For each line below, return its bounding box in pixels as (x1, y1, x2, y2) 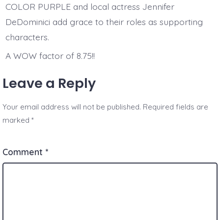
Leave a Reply (2, 74, 96, 93)
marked (2, 115, 32, 125)
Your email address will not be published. (2, 102, 141, 112)
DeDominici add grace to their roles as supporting (5, 16, 203, 27)
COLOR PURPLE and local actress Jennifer (5, 1, 174, 12)
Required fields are (143, 102, 209, 112)
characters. (5, 31, 52, 43)
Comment (2, 146, 46, 158)
